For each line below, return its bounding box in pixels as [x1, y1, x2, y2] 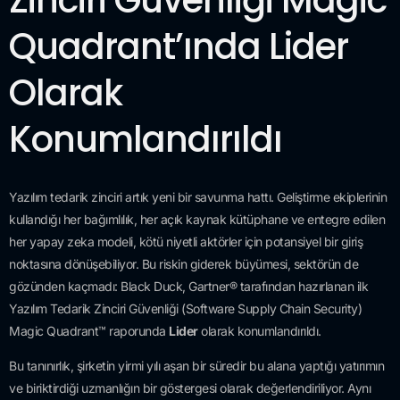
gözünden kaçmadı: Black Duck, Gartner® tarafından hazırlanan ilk [9, 279, 368, 294]
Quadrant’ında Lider [9, 21, 348, 71]
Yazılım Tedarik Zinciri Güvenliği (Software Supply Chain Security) [9, 301, 362, 316]
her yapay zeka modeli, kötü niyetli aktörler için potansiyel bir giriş [9, 234, 362, 249]
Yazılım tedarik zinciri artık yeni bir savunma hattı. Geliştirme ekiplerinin [9, 189, 387, 204]
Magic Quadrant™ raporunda [9, 323, 169, 338]
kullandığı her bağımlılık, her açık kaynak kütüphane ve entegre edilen [9, 212, 385, 227]
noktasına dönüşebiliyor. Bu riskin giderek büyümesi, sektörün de [9, 256, 358, 271]
